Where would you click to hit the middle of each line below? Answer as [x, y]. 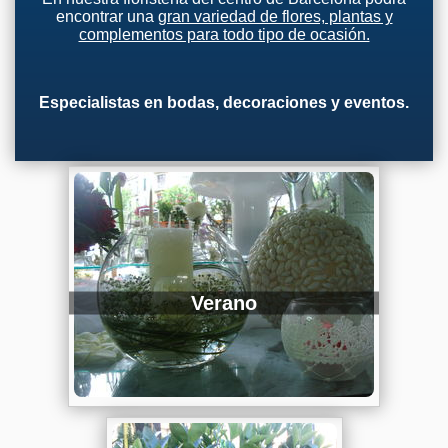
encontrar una [106, 17]
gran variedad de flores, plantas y [275, 17]
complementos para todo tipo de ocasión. [224, 35]
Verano [224, 302]
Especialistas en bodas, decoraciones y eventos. [224, 103]
